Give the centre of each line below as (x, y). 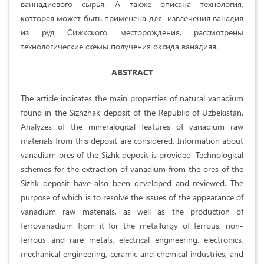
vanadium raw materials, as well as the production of (132, 212)
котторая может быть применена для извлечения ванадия (132, 18)
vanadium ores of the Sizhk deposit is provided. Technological (132, 155)
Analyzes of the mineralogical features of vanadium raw (132, 127)
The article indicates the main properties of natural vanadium (132, 98)
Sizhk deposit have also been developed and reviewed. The (132, 183)
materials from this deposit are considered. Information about (132, 141)
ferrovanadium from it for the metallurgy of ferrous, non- (132, 226)
